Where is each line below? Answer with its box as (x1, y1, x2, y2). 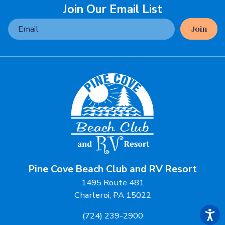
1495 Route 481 (81, 176, 144, 188)
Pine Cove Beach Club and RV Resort (28, 162, 197, 176)
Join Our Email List (63, 2, 162, 18)
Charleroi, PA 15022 (74, 189, 151, 201)
